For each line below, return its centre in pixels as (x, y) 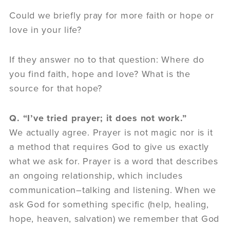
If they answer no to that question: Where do (107, 60)
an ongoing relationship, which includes (96, 176)
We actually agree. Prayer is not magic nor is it (111, 132)
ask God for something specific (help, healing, (109, 204)
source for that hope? (56, 88)
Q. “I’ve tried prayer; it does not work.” (98, 118)
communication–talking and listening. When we (113, 190)
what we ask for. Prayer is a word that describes (114, 161)
